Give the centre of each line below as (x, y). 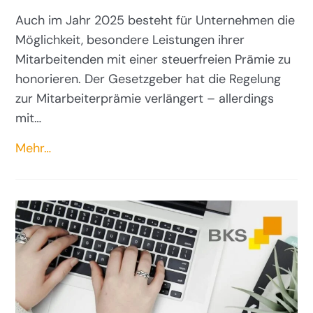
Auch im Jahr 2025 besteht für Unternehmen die (155, 21)
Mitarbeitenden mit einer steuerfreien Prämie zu (153, 60)
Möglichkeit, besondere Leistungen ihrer (130, 40)
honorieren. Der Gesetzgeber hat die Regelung (148, 79)
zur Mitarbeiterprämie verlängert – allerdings (145, 99)
